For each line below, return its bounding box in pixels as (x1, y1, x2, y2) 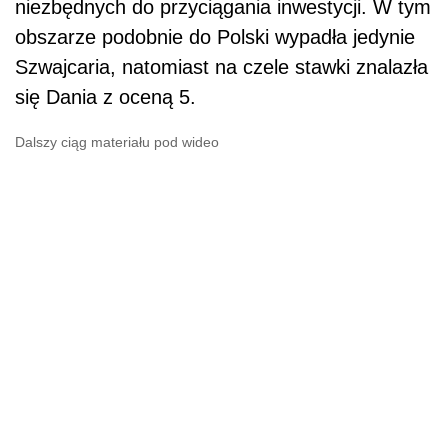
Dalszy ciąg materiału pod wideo (15, 133, 219, 150)
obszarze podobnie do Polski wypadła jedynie (15, 25, 415, 48)
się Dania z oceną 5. (15, 85, 202, 108)
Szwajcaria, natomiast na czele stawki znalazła (15, 55, 428, 78)
